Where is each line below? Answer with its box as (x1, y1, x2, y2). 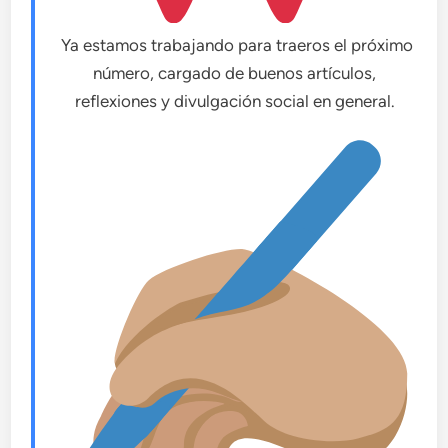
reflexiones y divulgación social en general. (74, 90, 395, 111)
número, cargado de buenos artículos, (93, 62, 376, 83)
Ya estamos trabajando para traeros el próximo (56, 34, 413, 55)
